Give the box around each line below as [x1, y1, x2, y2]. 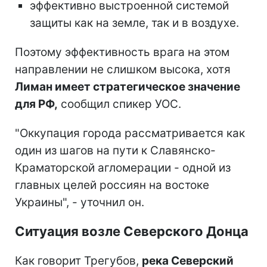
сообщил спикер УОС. [58, 97, 181, 111]
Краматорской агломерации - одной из [15, 160, 231, 175]
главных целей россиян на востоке [15, 178, 209, 192]
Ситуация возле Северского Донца [15, 223, 249, 239]
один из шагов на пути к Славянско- [15, 143, 216, 157]
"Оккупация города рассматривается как [15, 126, 245, 140]
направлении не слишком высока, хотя [15, 62, 231, 76]
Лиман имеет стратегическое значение [15, 79, 240, 94]
